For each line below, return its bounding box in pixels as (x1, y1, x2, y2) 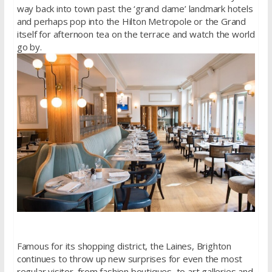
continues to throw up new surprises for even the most (16, 252, 243, 265)
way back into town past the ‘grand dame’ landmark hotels (16, 2, 253, 15)
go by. (16, 40, 42, 53)
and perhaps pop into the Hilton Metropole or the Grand (16, 15, 246, 27)
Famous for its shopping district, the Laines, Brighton (16, 239, 231, 252)
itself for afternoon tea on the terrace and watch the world (16, 27, 255, 40)
